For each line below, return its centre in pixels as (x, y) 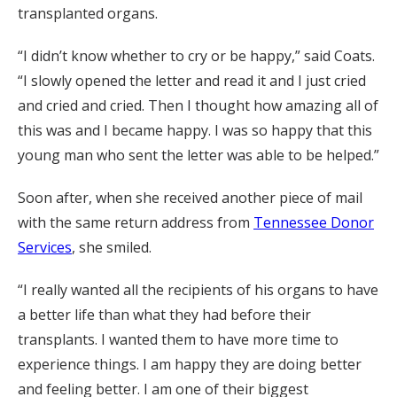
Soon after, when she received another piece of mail (190, 197)
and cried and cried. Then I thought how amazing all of (198, 105)
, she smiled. (112, 247)
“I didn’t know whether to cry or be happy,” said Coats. (196, 55)
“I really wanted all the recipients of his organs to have (198, 289)
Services (45, 247)
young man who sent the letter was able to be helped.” (198, 155)
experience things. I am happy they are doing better (190, 364)
